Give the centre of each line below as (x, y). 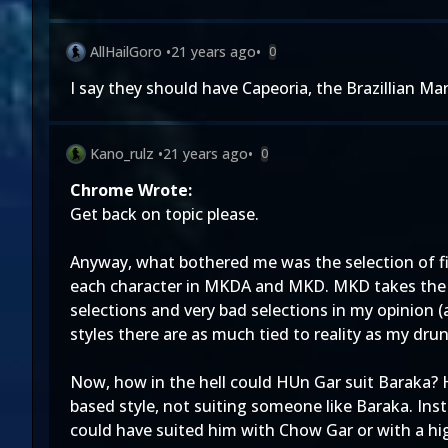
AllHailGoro (126, 51)
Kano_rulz (122, 153)
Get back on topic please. (164, 214)
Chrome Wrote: (131, 190)
